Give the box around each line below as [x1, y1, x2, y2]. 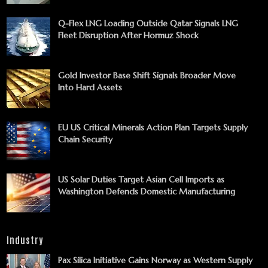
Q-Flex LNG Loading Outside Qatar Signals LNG [58, 17, 238, 29]
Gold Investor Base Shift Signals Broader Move [58, 69, 236, 81]
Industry [7, 233, 43, 245]
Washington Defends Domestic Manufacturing [58, 185, 235, 197]
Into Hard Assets [58, 81, 122, 93]
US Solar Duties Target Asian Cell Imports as [58, 173, 224, 185]
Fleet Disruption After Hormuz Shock [58, 29, 199, 41]
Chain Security [58, 133, 112, 145]
